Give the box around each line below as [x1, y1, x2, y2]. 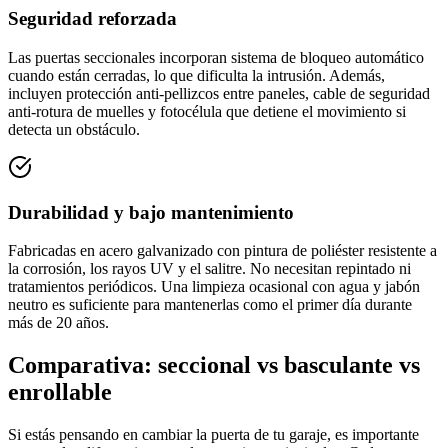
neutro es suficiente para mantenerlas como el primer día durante [8, 296, 412, 314]
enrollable [8, 379, 112, 406]
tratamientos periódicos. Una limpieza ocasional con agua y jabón [8, 278, 420, 296]
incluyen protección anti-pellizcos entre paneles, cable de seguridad [8, 84, 430, 102]
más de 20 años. [8, 314, 109, 332]
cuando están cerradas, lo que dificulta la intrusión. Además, [8, 66, 385, 84]
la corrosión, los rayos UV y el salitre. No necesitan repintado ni [8, 260, 411, 278]
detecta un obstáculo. [8, 120, 140, 138]
